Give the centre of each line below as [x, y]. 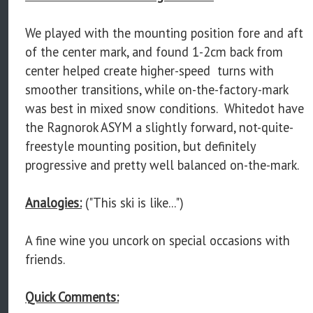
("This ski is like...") [133, 202]
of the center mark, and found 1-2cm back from [154, 51]
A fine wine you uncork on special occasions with [158, 240]
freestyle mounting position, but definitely [140, 146]
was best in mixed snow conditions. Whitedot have [165, 108]
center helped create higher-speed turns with [150, 70]
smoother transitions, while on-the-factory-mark [156, 89]
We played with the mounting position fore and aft [164, 32]
